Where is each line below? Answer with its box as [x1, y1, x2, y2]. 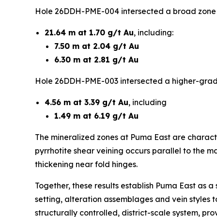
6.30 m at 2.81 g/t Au [54, 55, 139, 64]
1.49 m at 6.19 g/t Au [54, 111, 139, 121]
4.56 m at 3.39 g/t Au [45, 97, 128, 107]
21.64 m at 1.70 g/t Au [45, 28, 134, 37]
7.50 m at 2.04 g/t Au [54, 41, 139, 51]
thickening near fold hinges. [35, 159, 138, 169]
